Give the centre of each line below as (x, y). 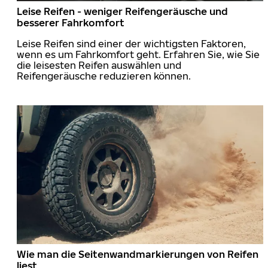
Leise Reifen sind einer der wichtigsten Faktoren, (131, 43)
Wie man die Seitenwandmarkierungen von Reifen (138, 254)
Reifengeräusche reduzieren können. (104, 76)
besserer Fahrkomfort (71, 22)
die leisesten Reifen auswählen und (99, 65)
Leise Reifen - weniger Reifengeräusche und (122, 11)
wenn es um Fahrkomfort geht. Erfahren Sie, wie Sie (138, 54)
